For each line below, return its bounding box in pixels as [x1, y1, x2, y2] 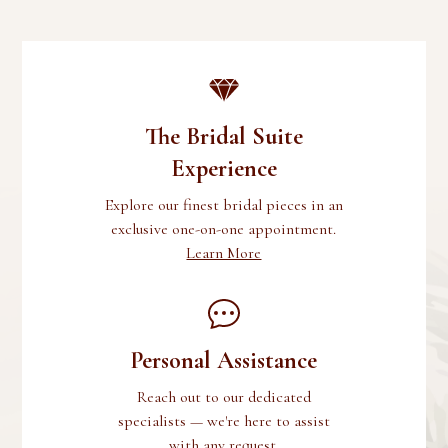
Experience [170, 154, 277, 183]
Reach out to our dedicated [136, 387, 311, 407]
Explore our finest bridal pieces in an [104, 195, 343, 215]
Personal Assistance [130, 346, 318, 375]
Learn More [186, 243, 262, 263]
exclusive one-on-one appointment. [111, 219, 337, 239]
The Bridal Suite [144, 122, 303, 151]
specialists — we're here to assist [117, 411, 330, 431]
